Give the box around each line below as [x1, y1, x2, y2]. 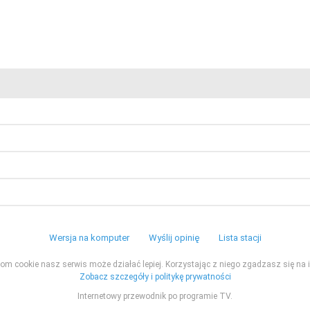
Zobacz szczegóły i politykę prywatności [79, 272, 231, 282]
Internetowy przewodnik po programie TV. [77, 291, 232, 301]
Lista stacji [218, 232, 262, 243]
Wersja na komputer [48, 232, 129, 243]
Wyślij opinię [148, 232, 199, 243]
